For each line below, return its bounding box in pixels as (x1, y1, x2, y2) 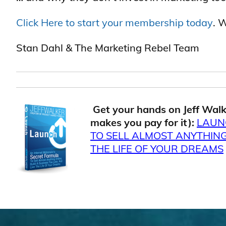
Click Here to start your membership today (16, 16, 213, 29)
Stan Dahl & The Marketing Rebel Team (16, 41, 199, 54)
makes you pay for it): (90, 116, 194, 129)
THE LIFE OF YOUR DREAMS (90, 142, 223, 155)
